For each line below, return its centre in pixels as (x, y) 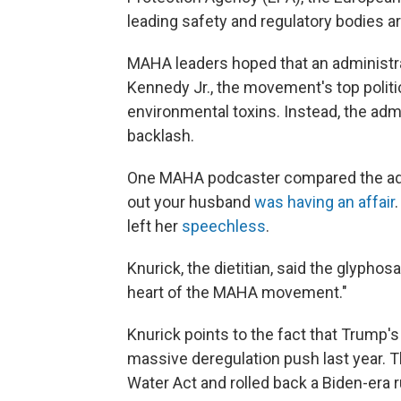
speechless (224, 226)
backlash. (161, 136)
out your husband (191, 202)
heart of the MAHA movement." (237, 293)
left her (154, 226)
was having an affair (324, 202)
